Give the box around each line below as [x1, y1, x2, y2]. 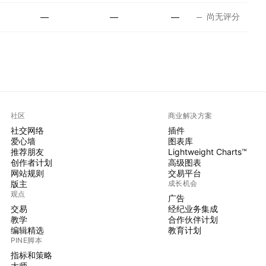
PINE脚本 [10, 236, 43, 245]
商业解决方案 [167, 111, 213, 120]
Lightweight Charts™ [167, 147, 247, 157]
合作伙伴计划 [167, 214, 218, 224]
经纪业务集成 [167, 204, 218, 214]
